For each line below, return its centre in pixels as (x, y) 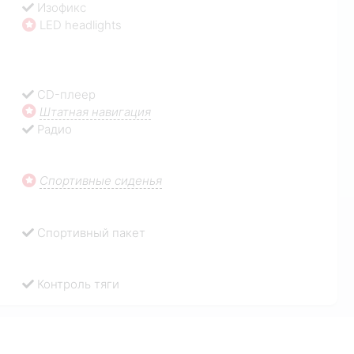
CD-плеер (67, 94)
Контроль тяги (79, 284)
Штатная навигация (96, 111)
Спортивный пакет (92, 232)
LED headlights (81, 25)
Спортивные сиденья (101, 181)
